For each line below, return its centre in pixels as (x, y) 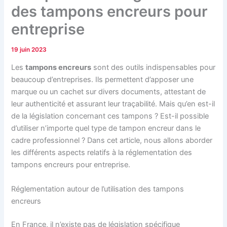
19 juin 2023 (29, 49)
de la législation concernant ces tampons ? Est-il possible (110, 116)
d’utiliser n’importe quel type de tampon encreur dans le (106, 128)
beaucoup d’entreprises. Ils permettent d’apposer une (103, 80)
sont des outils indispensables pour (154, 68)
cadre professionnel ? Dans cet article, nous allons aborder (112, 141)
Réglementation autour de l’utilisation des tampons (98, 189)
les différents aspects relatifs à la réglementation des (102, 153)
